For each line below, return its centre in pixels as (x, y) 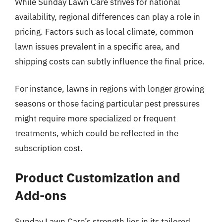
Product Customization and (98, 177)
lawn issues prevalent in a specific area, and (97, 46)
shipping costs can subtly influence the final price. (110, 61)
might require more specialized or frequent (95, 118)
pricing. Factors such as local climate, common (104, 31)
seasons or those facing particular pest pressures (107, 104)
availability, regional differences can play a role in (108, 17)
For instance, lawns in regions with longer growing (110, 89)
